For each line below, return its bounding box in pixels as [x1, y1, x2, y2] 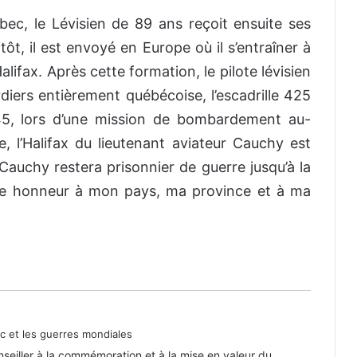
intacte [111, 319, 147, 334]
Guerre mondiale [111, 247, 202, 262]
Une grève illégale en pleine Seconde [111, 232, 310, 247]
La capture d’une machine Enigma [111, 304, 289, 319]
